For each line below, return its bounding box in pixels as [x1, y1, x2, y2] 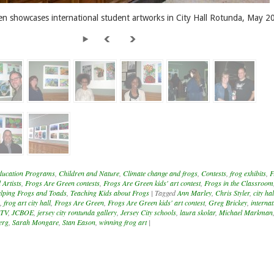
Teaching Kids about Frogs [70, 188, 149, 198]
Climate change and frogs [123, 168, 198, 179]
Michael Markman [219, 207, 273, 218]
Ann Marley [177, 188, 212, 198]
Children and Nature [59, 168, 119, 179]
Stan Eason [62, 217, 95, 228]
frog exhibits [230, 168, 266, 179]
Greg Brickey [209, 198, 247, 208]
